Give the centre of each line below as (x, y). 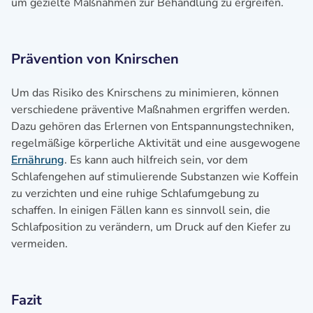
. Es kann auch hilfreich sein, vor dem (156, 160)
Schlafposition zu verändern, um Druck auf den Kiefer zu (151, 227)
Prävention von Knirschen (95, 59)
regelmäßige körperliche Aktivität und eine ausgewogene (156, 143)
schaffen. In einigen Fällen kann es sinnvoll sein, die (141, 210)
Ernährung (38, 160)
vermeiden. (39, 244)
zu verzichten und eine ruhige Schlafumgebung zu (135, 194)
